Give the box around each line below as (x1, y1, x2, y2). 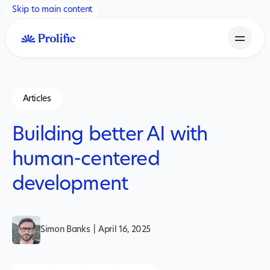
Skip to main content (12, 5, 93, 14)
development (12, 174, 128, 193)
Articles (22, 94, 51, 103)
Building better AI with (12, 124, 208, 144)
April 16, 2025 (98, 225, 151, 234)
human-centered (12, 149, 160, 169)
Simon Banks (40, 225, 90, 234)
